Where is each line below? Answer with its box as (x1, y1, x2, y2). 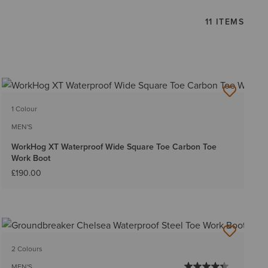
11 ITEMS (205, 15, 244, 28)
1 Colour (11, 103, 37, 114)
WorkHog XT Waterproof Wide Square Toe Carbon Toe (11, 141, 217, 153)
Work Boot (11, 152, 50, 165)
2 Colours (11, 243, 42, 254)
